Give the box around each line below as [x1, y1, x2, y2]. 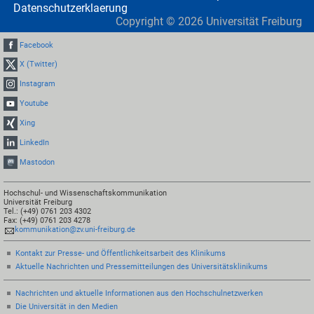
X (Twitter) [20, 60, 58, 69]
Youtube [20, 98, 49, 108]
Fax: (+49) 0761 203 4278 [4, 215, 91, 225]
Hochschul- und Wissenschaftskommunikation [4, 188, 168, 198]
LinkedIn [20, 137, 50, 147]
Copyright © [116, 15, 178, 29]
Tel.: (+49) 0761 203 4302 [4, 206, 92, 216]
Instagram [20, 79, 56, 89]
